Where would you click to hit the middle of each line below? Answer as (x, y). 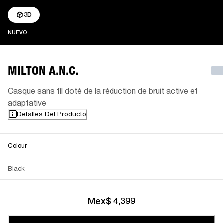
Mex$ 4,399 (111, 201)
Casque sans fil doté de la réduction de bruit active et (103, 90)
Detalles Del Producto (52, 114)
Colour (17, 145)
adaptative (27, 102)
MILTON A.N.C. (43, 70)
